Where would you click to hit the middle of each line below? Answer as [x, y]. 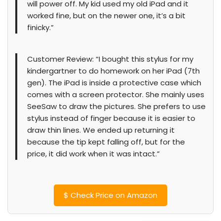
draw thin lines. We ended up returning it [101, 130]
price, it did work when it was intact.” [93, 154]
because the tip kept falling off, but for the [106, 142]
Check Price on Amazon [113, 195]
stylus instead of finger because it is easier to [111, 118]
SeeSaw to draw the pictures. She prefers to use [116, 106]
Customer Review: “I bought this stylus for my [110, 59]
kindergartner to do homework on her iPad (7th [113, 71]
